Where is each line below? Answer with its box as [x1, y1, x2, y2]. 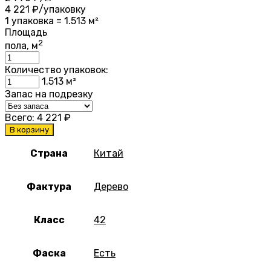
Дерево [94, 181, 128, 193]
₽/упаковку [30, 4, 86, 16]
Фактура [27, 181, 71, 193]
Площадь [5, 27, 47, 39]
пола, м [5, 40, 38, 52]
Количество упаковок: [5, 64, 108, 76]
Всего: [5, 112, 37, 124]
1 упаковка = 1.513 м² [5, 15, 99, 27]
